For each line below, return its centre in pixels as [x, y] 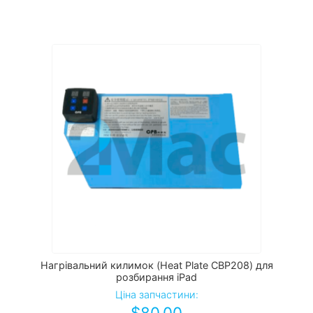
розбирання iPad [156, 277]
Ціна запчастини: [156, 295]
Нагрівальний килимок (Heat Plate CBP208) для [156, 265]
